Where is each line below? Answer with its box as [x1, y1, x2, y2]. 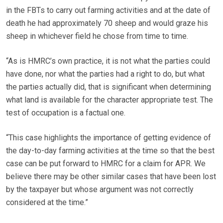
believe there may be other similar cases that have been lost [6, 172, 216, 182]
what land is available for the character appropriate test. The [6, 95, 213, 105]
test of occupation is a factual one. [6, 108, 125, 118]
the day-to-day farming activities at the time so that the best [6, 146, 215, 156]
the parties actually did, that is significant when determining [6, 82, 211, 92]
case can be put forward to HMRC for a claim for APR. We [6, 159, 206, 169]
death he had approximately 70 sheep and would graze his [6, 18, 208, 28]
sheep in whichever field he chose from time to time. [6, 31, 188, 41]
